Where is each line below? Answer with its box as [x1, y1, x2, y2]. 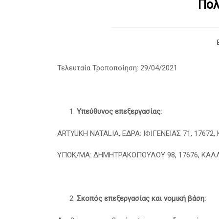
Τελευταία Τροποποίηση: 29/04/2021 [57, 64, 177, 73]
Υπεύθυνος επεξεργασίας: [77, 107, 162, 116]
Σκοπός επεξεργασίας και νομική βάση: [77, 194, 206, 203]
